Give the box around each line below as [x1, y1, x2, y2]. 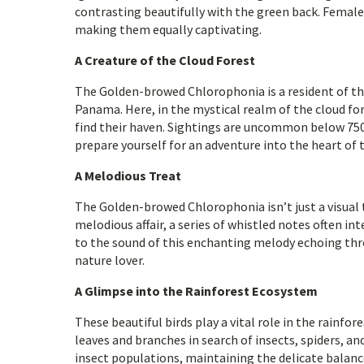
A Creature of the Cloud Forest [75, 52, 255, 68]
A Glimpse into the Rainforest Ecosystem [75, 283, 318, 299]
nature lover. [75, 252, 145, 268]
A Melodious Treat [75, 167, 181, 184]
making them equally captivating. [75, 21, 262, 37]
